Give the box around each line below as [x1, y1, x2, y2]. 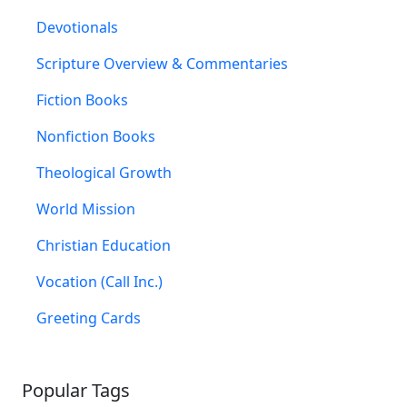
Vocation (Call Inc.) [36, 271, 163, 292]
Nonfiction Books [36, 125, 155, 146]
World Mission [36, 198, 135, 219]
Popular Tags [22, 377, 130, 402]
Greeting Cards [36, 307, 141, 328]
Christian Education [36, 234, 171, 255]
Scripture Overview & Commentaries [36, 53, 288, 74]
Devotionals [36, 16, 118, 37]
